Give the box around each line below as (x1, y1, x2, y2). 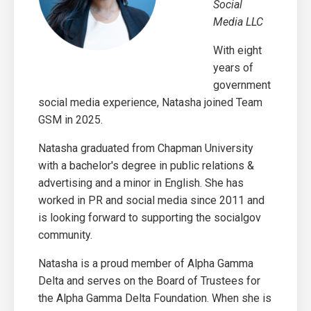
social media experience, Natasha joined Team (38, 96, 262, 109)
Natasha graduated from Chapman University (38, 142, 253, 155)
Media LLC (213, 15, 263, 28)
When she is (212, 292, 271, 305)
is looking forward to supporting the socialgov (38, 211, 261, 224)
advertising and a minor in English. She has (38, 176, 244, 190)
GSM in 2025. (38, 113, 106, 126)
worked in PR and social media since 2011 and (38, 194, 264, 207)
